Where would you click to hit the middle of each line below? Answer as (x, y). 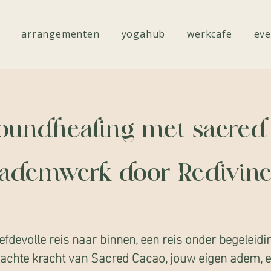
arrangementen (60, 34)
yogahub (143, 34)
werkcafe (210, 34)
